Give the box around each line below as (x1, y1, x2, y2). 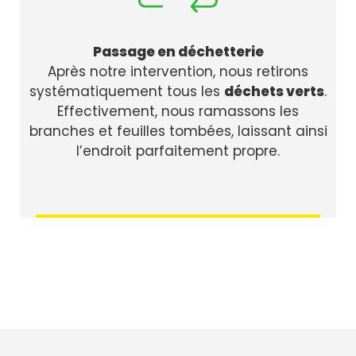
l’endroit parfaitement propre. (76, 141, 280, 161)
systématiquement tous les (29, 82, 224, 102)
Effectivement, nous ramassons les (57, 102, 299, 122)
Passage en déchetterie (92, 42, 264, 62)
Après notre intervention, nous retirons (48, 62, 308, 82)
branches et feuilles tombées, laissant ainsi (29, 122, 327, 141)
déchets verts (224, 82, 324, 102)
